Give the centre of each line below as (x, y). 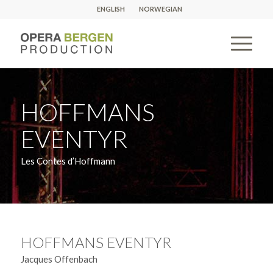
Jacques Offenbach (59, 259)
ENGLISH (111, 9)
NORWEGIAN (160, 9)
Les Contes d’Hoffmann (68, 161)
